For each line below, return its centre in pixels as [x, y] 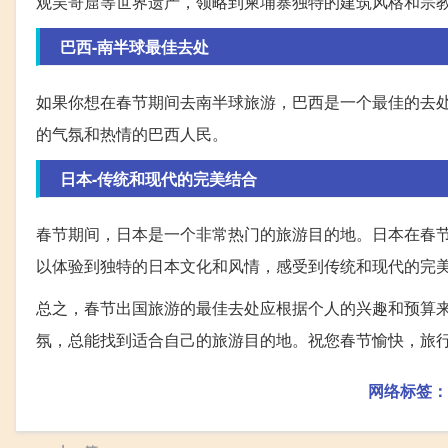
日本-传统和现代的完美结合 [158, 178]
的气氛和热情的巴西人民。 [132, 133]
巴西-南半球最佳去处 [134, 46]
